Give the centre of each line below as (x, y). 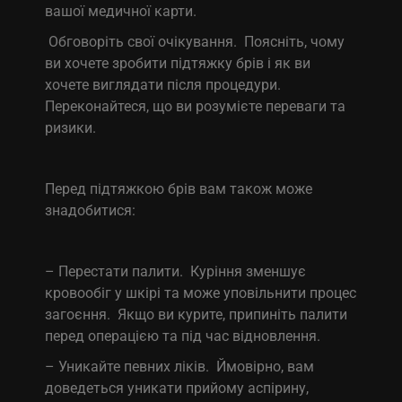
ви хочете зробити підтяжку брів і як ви (178, 63)
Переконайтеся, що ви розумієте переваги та (196, 106)
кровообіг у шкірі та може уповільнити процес (201, 293)
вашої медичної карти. (121, 11)
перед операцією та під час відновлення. (183, 336)
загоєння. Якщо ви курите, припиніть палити (197, 314)
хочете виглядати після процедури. (165, 84)
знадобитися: (91, 210)
